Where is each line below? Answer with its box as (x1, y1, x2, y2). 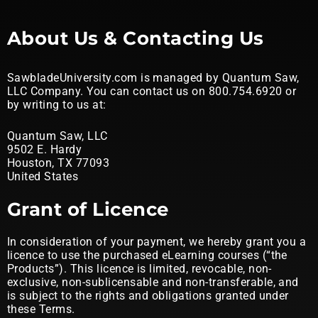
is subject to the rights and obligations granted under (7, 289, 289, 302)
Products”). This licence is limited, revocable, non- (7, 262, 272, 275)
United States (7, 170, 79, 183)
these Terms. (7, 302, 75, 316)
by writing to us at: (7, 98, 106, 111)
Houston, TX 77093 (7, 156, 110, 170)
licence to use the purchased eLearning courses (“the (7, 248, 287, 262)
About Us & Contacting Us (7, 27, 264, 49)
